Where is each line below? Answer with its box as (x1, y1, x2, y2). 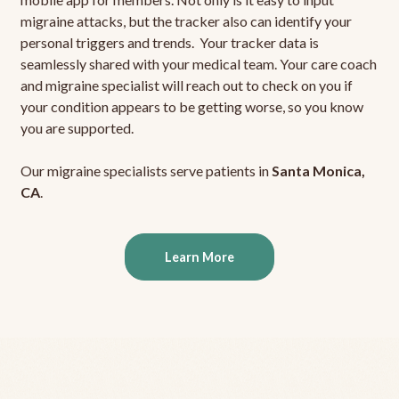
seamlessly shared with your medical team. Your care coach (20, 55, 377, 73)
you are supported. (20, 119, 134, 137)
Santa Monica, (271, 162, 365, 180)
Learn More (165, 249, 234, 265)
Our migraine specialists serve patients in (20, 162, 272, 180)
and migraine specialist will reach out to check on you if (20, 77, 353, 94)
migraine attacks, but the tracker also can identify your (20, 12, 352, 30)
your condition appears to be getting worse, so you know (20, 98, 363, 116)
